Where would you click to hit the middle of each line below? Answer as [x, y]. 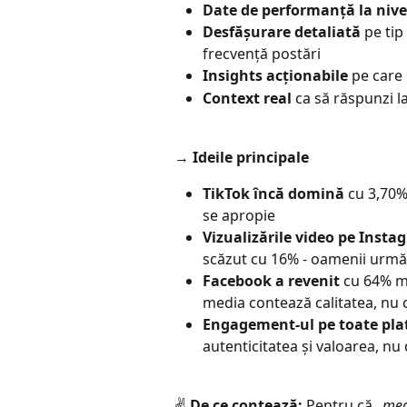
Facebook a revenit [271, 281]
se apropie [239, 216]
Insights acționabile [275, 76]
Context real [247, 98]
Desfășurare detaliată [282, 32]
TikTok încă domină [273, 194]
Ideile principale [251, 157]
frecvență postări [262, 54]
